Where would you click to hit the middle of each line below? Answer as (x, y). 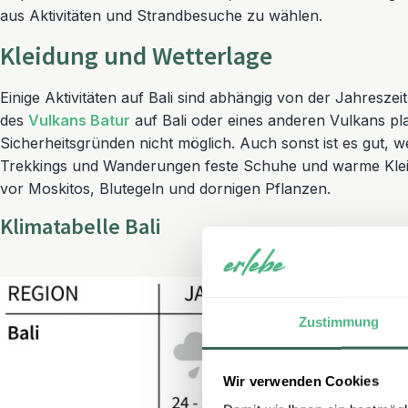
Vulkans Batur (79, 120)
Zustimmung (339, 321)
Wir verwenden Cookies (301, 381)
